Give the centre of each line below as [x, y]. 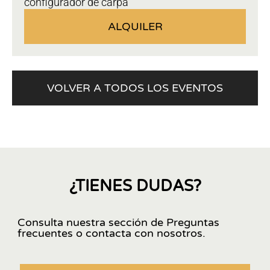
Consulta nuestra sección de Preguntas [118, 223]
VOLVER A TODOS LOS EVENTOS [135, 88]
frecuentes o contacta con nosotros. [111, 234]
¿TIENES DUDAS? [135, 186]
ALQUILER [135, 27]
